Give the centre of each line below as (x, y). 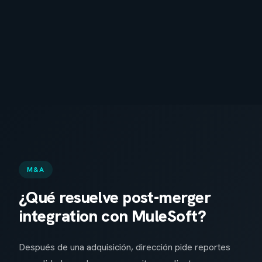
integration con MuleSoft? (113, 216)
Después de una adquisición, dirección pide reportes (125, 247)
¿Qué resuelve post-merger (115, 197)
